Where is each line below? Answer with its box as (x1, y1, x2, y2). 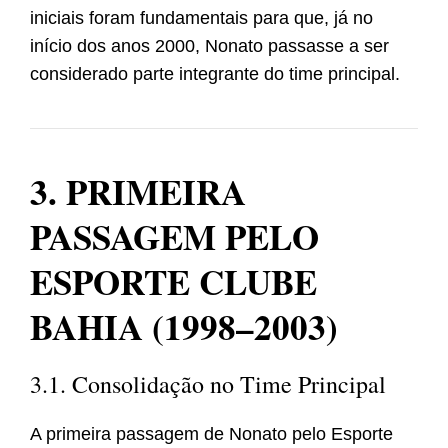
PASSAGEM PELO (30, 211, 319, 263)
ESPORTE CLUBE (30, 256, 317, 308)
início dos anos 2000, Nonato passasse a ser (30, 36, 389, 57)
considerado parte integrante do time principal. (30, 64, 400, 85)
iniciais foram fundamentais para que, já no (30, 8, 373, 29)
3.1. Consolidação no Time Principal (30, 368, 386, 401)
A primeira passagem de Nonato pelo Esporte (30, 424, 393, 445)
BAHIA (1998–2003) (30, 301, 338, 353)
